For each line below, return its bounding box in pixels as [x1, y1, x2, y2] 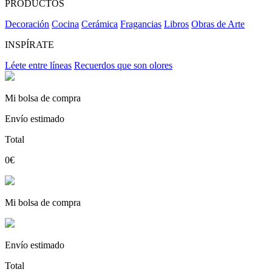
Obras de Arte [191, 19, 245, 30]
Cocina [52, 19, 79, 30]
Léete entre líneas [5, 60, 72, 71]
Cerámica [81, 19, 118, 30]
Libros [164, 19, 189, 30]
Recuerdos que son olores [74, 60, 172, 71]
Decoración [5, 19, 49, 30]
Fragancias [120, 19, 161, 30]
